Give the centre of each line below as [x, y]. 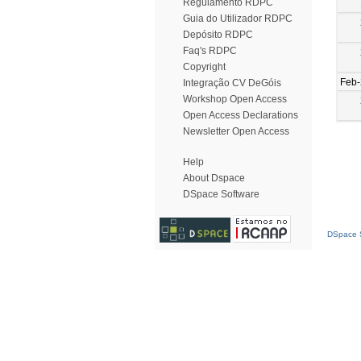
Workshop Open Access [235, 99]
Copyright [204, 67]
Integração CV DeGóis [232, 83]
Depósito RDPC [218, 35]
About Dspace [214, 178]
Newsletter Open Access [236, 131]
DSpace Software [221, 194]
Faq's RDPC [210, 51]
